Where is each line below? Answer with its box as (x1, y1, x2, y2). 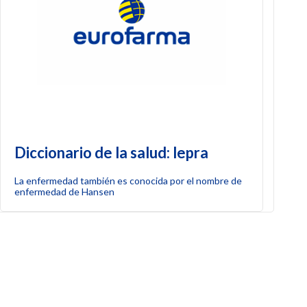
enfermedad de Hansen (14, 185, 114, 197)
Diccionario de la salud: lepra (14, 143, 208, 162)
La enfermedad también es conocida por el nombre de (14, 174, 242, 186)
